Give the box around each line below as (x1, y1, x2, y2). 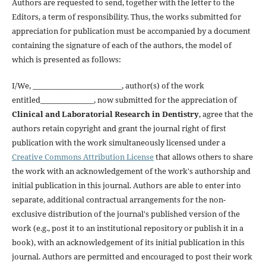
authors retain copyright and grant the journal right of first (11, 122, 226, 134)
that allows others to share (153, 151, 253, 162)
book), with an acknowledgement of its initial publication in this (11, 236, 245, 248)
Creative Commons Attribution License (11, 151, 154, 162)
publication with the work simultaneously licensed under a (11, 137, 226, 148)
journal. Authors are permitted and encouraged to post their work (11, 251, 252, 262)
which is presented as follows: (11, 53, 121, 65)
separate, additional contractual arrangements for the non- (11, 194, 226, 205)
